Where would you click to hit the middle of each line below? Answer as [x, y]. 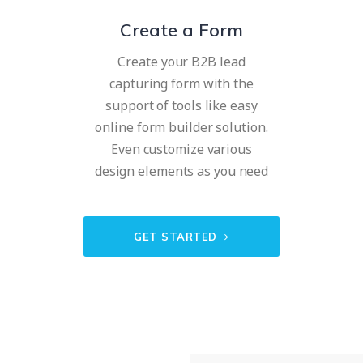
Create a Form [181, 30]
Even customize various [181, 149]
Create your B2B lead [181, 62]
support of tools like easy [181, 106]
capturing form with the [181, 84]
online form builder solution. [181, 128]
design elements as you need [181, 171]
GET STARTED [177, 237]
